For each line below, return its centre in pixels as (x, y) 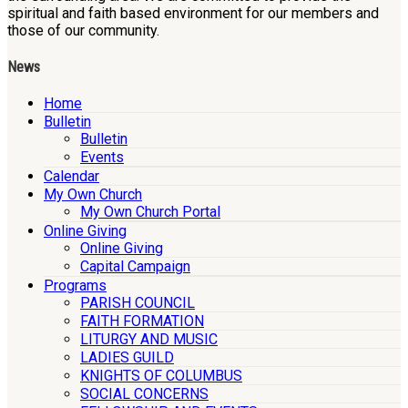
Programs (75, 286)
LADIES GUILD (127, 358)
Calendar (71, 177)
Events (102, 158)
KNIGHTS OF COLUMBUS (161, 376)
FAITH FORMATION (142, 321)
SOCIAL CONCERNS (144, 394)
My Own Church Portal (150, 212)
